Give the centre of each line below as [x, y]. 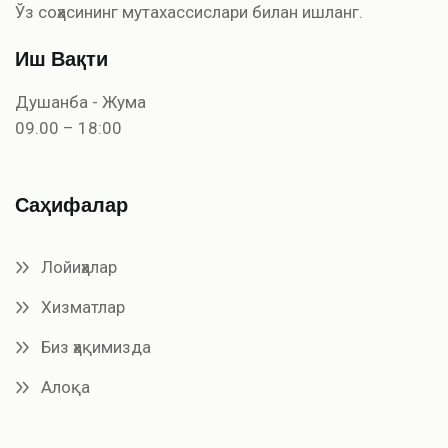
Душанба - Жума [80, 101]
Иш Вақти [61, 59]
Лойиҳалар [79, 266]
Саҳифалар [71, 205]
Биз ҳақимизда [96, 346]
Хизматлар [83, 306]
